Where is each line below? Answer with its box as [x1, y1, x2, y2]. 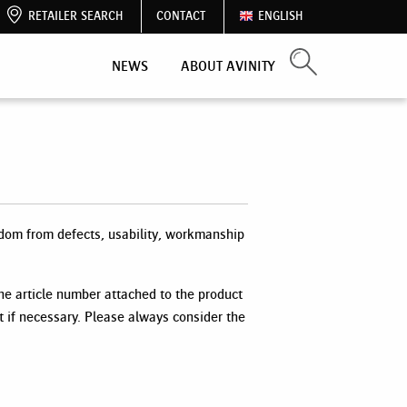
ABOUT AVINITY [181, 57, 275, 74]
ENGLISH [258, 9, 303, 24]
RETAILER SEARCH [28, 9, 123, 24]
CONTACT [156, 9, 205, 24]
